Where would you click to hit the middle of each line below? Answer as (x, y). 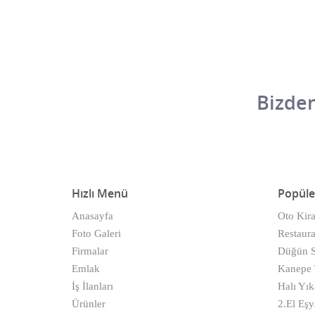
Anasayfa (92, 216)
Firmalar (90, 251)
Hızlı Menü (100, 194)
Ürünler (89, 304)
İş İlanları (92, 287)
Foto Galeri (96, 234)
